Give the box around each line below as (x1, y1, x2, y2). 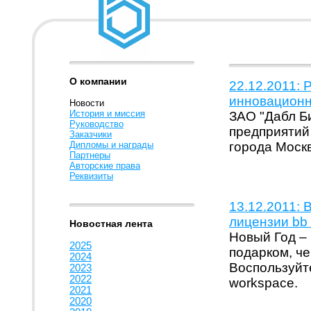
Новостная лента (69, 218, 153, 229)
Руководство (69, 119, 124, 129)
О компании (69, 76, 127, 87)
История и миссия (69, 108, 145, 119)
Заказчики (69, 129, 112, 140)
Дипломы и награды (69, 140, 153, 150)
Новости (69, 98, 104, 108)
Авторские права (69, 160, 140, 171)
